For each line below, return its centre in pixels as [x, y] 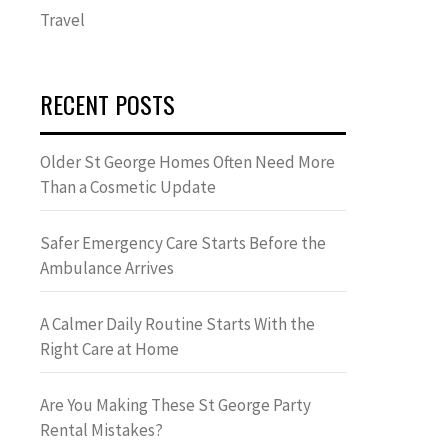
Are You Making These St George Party [175, 405]
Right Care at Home [109, 349]
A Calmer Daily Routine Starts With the [177, 324]
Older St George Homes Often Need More [187, 162]
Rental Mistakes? [101, 430]
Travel [62, 20]
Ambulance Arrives [107, 268]
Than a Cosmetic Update [128, 187]
